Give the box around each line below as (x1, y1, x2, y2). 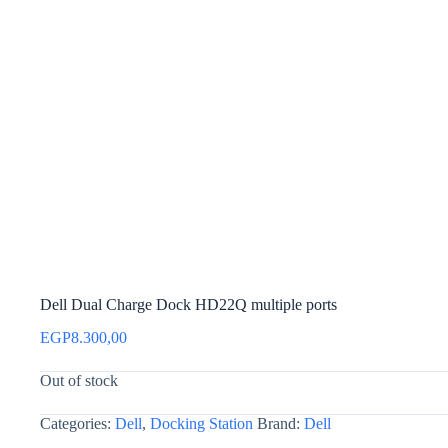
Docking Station (150, 414, 253, 432)
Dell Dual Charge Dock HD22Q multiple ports (40, 295, 337, 313)
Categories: (40, 414, 115, 432)
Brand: (257, 414, 304, 432)
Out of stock (40, 371, 118, 389)
